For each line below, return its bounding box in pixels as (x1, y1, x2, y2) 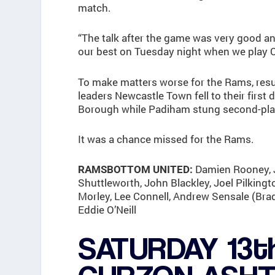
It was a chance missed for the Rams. (78, 131, 255, 146)
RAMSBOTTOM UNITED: (78, 163, 193, 176)
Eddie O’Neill (78, 202, 137, 217)
